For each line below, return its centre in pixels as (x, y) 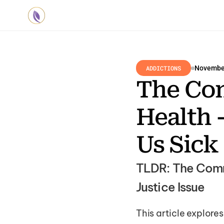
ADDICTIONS (163, 68)
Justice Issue (170, 187)
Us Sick (177, 144)
